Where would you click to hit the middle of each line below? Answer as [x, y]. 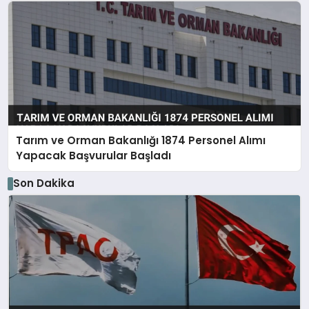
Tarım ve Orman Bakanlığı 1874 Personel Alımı [141, 140]
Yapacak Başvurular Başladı [94, 155]
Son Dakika [43, 183]
